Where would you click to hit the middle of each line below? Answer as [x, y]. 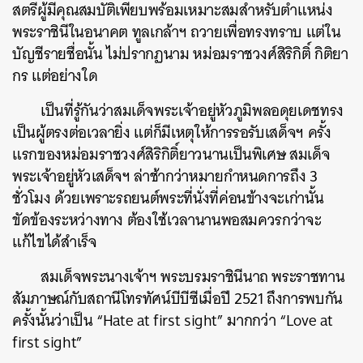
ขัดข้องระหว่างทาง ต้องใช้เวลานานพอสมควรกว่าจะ [167, 220]
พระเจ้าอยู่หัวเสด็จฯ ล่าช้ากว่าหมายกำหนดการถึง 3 [165, 176]
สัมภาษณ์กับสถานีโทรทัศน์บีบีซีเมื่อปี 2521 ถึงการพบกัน [177, 298]
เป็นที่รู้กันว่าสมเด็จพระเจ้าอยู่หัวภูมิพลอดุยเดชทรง [192, 110]
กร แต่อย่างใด [55, 75]
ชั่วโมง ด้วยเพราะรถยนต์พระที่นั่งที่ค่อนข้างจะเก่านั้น [168, 198]
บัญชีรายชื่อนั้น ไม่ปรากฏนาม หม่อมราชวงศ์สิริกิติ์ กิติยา [180, 53]
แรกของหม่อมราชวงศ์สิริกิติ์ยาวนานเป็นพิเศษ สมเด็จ [171, 154]
